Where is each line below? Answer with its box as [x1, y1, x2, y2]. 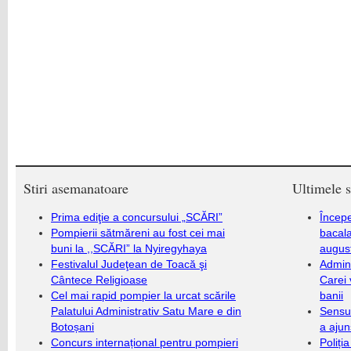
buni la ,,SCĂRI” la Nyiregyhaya [51, 242, 207, 255]
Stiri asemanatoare [24, 179, 128, 197]
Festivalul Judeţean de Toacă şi [51, 258, 207, 270]
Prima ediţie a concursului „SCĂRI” [51, 211, 223, 223]
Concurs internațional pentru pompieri [51, 336, 238, 349]
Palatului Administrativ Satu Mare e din [51, 305, 241, 317]
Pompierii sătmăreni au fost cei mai [51, 226, 225, 239]
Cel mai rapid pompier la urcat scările [51, 289, 236, 302]
